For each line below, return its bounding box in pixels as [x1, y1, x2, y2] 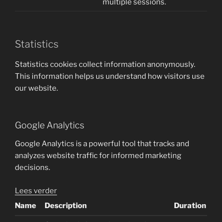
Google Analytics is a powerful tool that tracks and [15, 139, 189, 148]
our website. [15, 84, 58, 93]
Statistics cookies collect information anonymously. [15, 60, 195, 69]
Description [45, 201, 87, 210]
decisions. [15, 163, 50, 172]
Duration [174, 201, 206, 210]
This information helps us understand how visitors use [15, 72, 205, 81]
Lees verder [15, 186, 57, 195]
